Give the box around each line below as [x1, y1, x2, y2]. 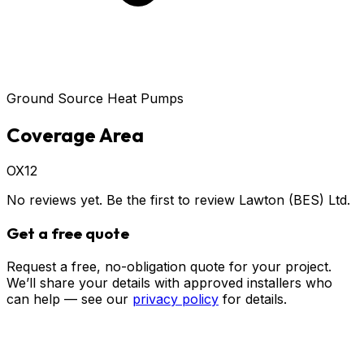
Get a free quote [6, 223, 129, 244]
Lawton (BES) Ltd [239, 192, 347, 209]
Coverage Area [6, 122, 144, 147]
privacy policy [132, 290, 219, 307]
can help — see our [6, 290, 128, 307]
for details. [223, 290, 287, 307]
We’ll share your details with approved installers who [6, 274, 332, 291]
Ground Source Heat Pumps [6, 89, 184, 106]
